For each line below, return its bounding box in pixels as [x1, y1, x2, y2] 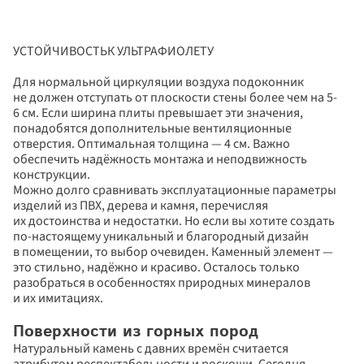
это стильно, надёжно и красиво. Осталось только [13, 258, 300, 276]
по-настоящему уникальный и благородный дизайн [13, 227, 309, 245]
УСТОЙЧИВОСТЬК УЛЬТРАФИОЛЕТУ [13, 42, 214, 60]
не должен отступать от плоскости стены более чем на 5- [13, 89, 337, 106]
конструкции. [13, 166, 90, 184]
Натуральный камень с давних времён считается [13, 340, 288, 357]
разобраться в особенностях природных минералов [13, 274, 310, 292]
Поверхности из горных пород [13, 320, 258, 344]
